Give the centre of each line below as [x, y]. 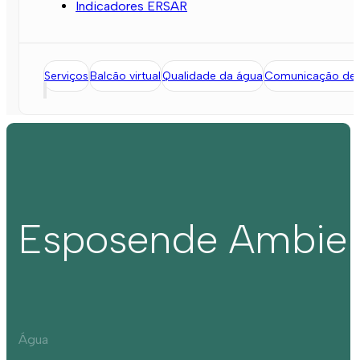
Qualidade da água [213, 76]
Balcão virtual [125, 76]
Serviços [66, 76]
